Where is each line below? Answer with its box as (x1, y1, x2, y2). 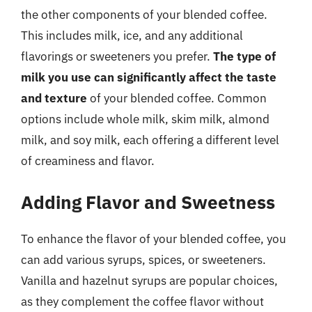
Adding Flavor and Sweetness (21, 189, 275, 214)
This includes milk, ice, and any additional (21, 28, 243, 43)
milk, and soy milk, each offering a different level (21, 132, 279, 148)
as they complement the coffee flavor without (21, 293, 264, 309)
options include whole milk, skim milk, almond (21, 111, 270, 127)
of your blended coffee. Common (87, 91, 267, 106)
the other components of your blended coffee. (21, 7, 267, 22)
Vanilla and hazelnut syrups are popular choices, (21, 272, 278, 288)
